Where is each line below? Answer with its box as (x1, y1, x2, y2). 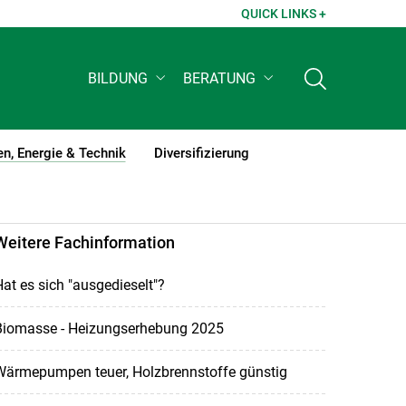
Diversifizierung (153, 144, 249, 161)
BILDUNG (88, 70, 149, 88)
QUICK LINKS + (240, 6, 326, 21)
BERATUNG (183, 70, 256, 88)
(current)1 (124, 154, 185, 170)
